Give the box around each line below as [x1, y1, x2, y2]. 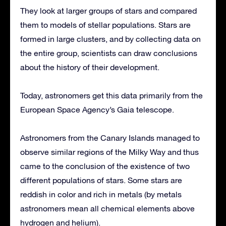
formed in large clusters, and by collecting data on [20, 34, 201, 44]
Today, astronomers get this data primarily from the [20, 91, 203, 100]
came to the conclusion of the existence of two [20, 161, 190, 171]
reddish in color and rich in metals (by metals [20, 190, 182, 199]
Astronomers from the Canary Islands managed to [20, 133, 200, 143]
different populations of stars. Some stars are [20, 176, 182, 185]
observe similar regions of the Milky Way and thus [20, 147, 199, 157]
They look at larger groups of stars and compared [20, 6, 197, 16]
